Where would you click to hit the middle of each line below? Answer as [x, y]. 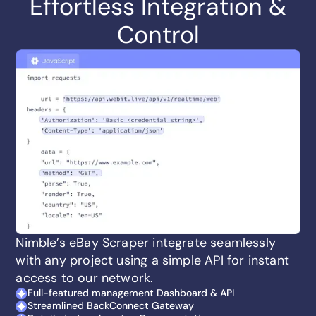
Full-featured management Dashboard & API [131, 292]
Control [158, 35]
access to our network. [85, 278]
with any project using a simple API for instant [152, 260]
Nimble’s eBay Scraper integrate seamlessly [146, 242]
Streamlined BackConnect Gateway [111, 305]
